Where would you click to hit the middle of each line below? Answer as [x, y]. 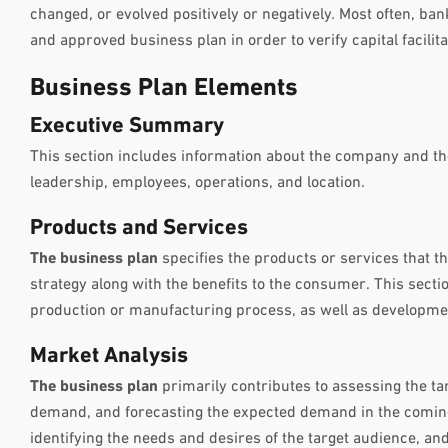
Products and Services [139, 228]
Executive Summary [127, 126]
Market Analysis [109, 356]
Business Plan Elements [164, 88]
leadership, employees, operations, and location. [197, 182]
